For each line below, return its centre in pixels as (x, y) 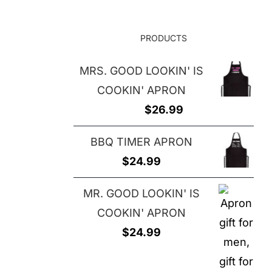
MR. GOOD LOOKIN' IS (141, 194)
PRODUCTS (164, 38)
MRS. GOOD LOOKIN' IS (141, 71)
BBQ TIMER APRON (141, 142)
